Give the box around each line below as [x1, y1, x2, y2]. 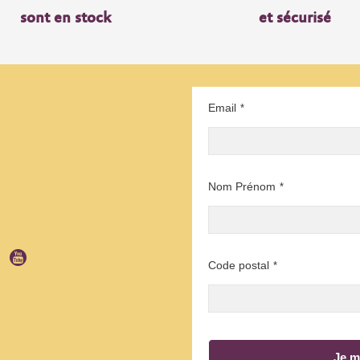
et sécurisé [258, 9, 331, 28]
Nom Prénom [208, 180, 276, 194]
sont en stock [19, 9, 112, 28]
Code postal [208, 259, 269, 272]
